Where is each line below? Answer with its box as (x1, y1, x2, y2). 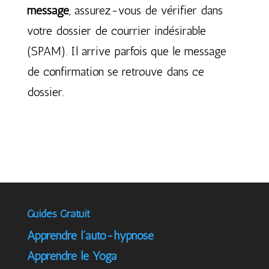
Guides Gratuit (26, 207, 90, 220)
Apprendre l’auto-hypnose (26, 228, 154, 243)
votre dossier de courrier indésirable (26, 23, 206, 38)
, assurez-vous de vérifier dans (68, 3, 223, 17)
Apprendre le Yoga (26, 249, 116, 263)
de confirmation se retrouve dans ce (26, 64, 204, 79)
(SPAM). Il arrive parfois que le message (26, 44, 226, 58)
